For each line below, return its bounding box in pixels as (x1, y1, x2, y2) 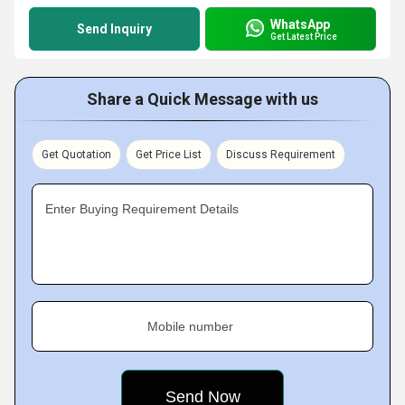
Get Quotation (42, 148, 111, 161)
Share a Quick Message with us (87, 89, 318, 108)
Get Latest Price (270, 31, 337, 42)
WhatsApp (270, 16, 330, 32)
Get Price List (136, 148, 202, 161)
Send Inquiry (77, 22, 152, 36)
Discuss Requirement (226, 148, 335, 161)
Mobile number (147, 319, 233, 334)
